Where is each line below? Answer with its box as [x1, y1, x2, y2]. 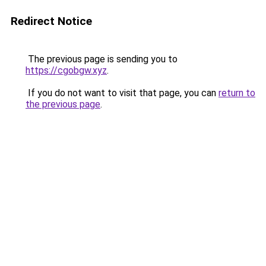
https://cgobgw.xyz [26, 65, 107, 76]
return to [218, 87, 255, 99]
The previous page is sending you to [26, 53, 178, 65]
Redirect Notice [11, 14, 92, 28]
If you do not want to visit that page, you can [26, 87, 218, 99]
